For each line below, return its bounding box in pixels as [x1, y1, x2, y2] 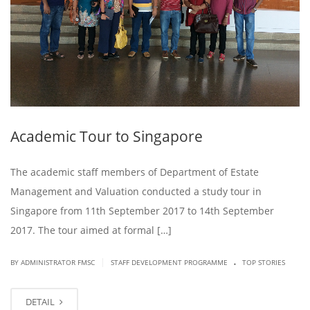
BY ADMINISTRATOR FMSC [10, 257, 97, 268]
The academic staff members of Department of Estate [10, 165, 259, 179]
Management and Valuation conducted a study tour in [10, 185, 262, 199]
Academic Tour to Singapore [10, 127, 203, 147]
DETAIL [26, 295, 57, 309]
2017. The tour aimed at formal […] [10, 224, 172, 237]
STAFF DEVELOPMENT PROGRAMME [111, 257, 228, 268]
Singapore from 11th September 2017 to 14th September [10, 204, 274, 218]
